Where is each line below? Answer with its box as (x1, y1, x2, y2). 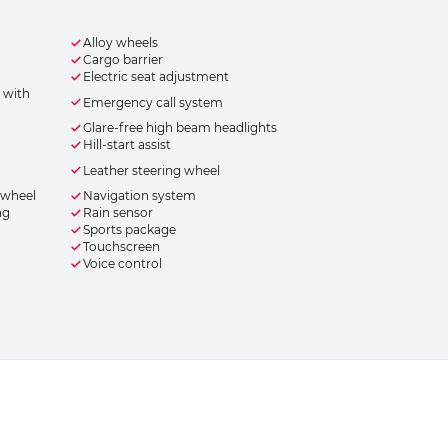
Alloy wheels (82, 35, 158, 51)
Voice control (82, 256, 162, 272)
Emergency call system (82, 94, 223, 110)
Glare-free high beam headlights (82, 120, 277, 136)
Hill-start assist (82, 137, 171, 153)
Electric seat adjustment (82, 69, 229, 85)
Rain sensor (82, 205, 153, 221)
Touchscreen (82, 239, 160, 255)
